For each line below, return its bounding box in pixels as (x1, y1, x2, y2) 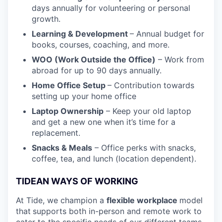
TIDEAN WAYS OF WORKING (16, 175, 138, 186)
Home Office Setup (32, 80, 108, 90)
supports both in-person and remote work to (33, 206, 202, 216)
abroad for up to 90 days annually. (32, 65, 162, 75)
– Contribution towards (108, 80, 194, 90)
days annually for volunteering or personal (32, 2, 190, 13)
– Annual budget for (130, 28, 204, 39)
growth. (32, 13, 60, 24)
